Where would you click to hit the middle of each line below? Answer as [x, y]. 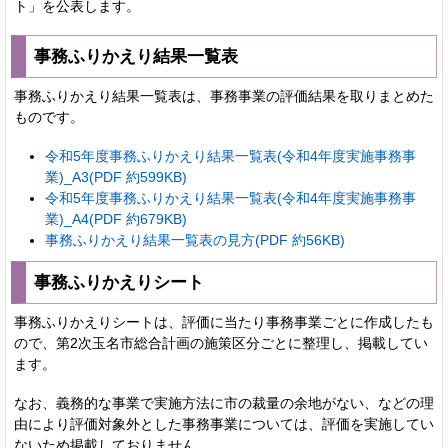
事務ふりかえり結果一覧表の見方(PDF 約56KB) [194, 239]
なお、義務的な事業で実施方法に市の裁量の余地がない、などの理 [224, 402]
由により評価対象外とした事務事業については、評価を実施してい [224, 423]
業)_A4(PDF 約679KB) [115, 218]
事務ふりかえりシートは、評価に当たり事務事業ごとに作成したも [224, 321]
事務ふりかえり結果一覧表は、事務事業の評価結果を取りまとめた [224, 95]
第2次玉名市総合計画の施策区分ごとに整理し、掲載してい [242, 342]
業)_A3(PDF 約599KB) [115, 176]
